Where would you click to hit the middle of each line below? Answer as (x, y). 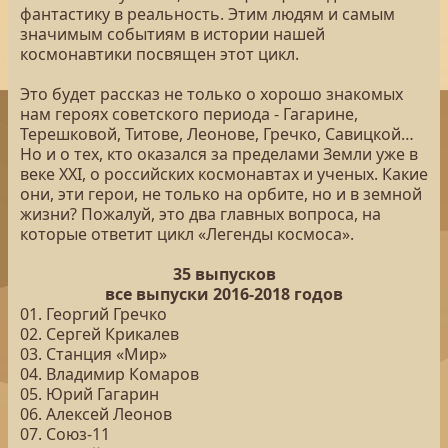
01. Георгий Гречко (93, 314)
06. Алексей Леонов (96, 414)
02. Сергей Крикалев (99, 334)
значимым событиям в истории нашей (172, 34)
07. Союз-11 (65, 434)
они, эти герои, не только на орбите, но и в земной (221, 194)
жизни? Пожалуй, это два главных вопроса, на (200, 214)
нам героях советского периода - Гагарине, (189, 114)
